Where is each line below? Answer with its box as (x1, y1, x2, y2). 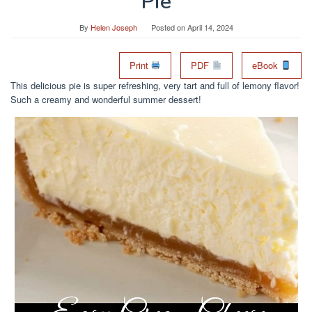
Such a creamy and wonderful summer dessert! (10, 93, 201, 106)
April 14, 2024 (187, 22, 233, 33)
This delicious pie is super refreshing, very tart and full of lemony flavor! (10, 79, 299, 92)
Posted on (150, 22, 187, 33)
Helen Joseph (90, 22, 137, 33)
